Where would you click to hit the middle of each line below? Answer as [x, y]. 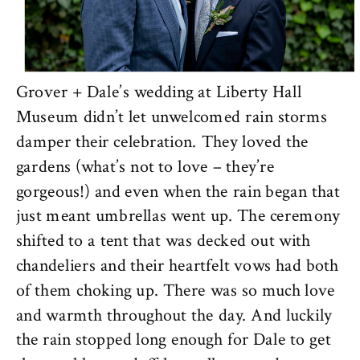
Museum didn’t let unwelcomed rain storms [172, 117]
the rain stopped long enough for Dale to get [173, 340]
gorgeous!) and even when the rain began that [178, 191]
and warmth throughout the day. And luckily [174, 315]
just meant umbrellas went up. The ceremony [178, 216]
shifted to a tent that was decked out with [163, 241]
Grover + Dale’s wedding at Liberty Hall [159, 92]
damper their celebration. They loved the [162, 142]
